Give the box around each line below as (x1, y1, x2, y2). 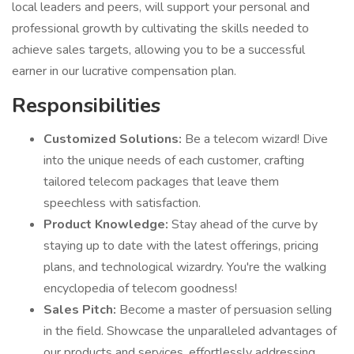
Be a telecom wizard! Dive (185, 130, 328, 148)
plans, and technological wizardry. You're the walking (43, 258, 326, 276)
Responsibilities (12, 92, 160, 119)
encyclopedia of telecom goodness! (43, 280, 237, 297)
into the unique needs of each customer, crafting (43, 152, 304, 169)
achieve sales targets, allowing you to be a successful (12, 41, 305, 58)
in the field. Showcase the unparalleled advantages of (43, 322, 337, 340)
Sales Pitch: (43, 301, 119, 318)
